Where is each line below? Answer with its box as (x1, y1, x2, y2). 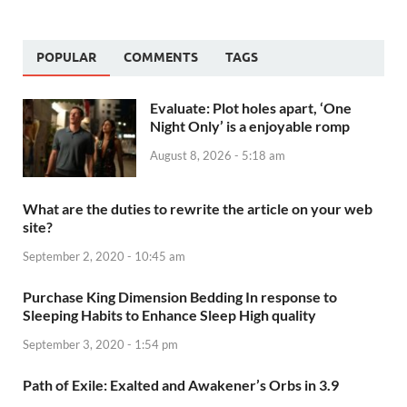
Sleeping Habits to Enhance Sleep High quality (23, 305, 316, 323)
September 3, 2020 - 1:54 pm (23, 336, 178, 352)
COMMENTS (124, 50, 198, 65)
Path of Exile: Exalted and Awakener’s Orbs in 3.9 (23, 375, 339, 393)
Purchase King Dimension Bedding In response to (23, 287, 337, 305)
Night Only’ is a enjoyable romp (150, 117, 350, 135)
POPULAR (36, 50, 96, 65)
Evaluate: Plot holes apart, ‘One (150, 99, 352, 117)
